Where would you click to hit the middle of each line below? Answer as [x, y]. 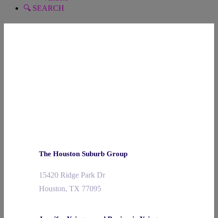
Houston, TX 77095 [70, 189]
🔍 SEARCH [44, 8]
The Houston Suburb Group [83, 154]
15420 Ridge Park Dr [72, 175]
